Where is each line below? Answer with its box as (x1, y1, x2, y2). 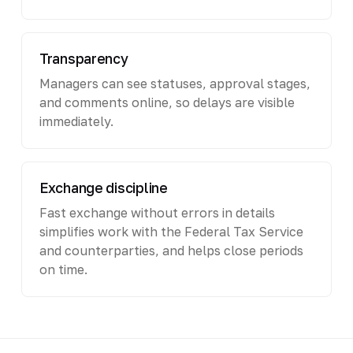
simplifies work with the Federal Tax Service (39, 223, 303, 240)
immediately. (39, 113, 113, 129)
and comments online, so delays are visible (39, 94, 295, 110)
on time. (39, 261, 87, 277)
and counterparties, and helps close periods (39, 242, 303, 258)
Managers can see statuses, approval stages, (39, 75, 310, 91)
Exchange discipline (39, 179, 168, 196)
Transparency (39, 50, 128, 67)
